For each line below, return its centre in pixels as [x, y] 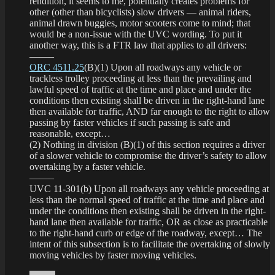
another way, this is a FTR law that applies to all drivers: [138, 45]
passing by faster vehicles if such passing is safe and [130, 122]
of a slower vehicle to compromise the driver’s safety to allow [148, 155]
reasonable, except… [70, 133]
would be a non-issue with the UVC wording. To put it [136, 34]
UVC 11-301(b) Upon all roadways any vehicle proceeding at [149, 188]
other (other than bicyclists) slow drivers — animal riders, [140, 12]
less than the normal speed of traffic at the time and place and [147, 199]
